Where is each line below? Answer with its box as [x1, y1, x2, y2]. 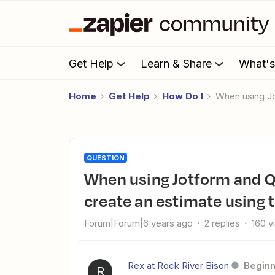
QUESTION [87, 153, 125, 162]
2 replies [204, 217, 240, 229]
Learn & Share [141, 56, 212, 70]
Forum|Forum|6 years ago [84, 217, 193, 229]
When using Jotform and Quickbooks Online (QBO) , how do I [84, 167, 99, 190]
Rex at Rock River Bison [128, 260, 229, 271]
